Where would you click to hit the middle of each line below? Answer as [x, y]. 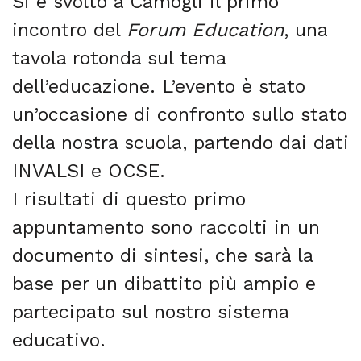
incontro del [69, 30]
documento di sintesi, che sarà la [162, 256]
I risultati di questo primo [129, 199]
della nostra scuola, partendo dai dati [180, 143]
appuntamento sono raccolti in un [166, 228]
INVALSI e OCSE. [89, 171]
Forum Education [205, 30]
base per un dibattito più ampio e [164, 284]
